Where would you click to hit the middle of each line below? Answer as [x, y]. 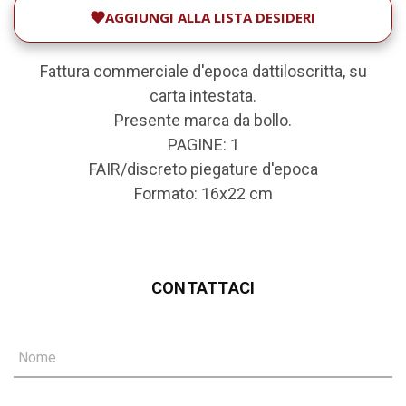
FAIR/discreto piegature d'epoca [203, 169]
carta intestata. [203, 96]
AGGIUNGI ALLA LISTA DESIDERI [210, 18]
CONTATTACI [203, 288]
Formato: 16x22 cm [203, 194]
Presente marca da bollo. [203, 121]
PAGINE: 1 [203, 145]
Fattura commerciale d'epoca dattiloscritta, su [203, 72]
